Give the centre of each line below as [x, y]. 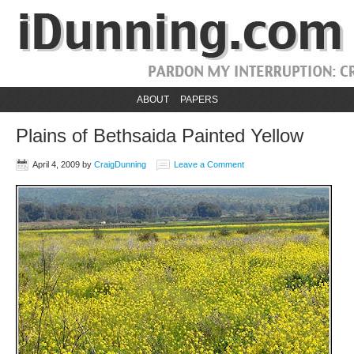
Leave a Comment [209, 164]
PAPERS [199, 100]
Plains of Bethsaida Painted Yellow [160, 136]
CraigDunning [120, 164]
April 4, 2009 [56, 164]
